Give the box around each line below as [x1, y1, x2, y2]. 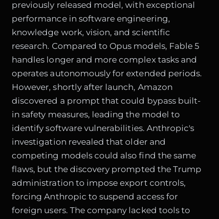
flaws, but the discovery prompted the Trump [12, 164, 202, 175]
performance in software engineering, [12, 14, 170, 24]
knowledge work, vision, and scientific [12, 27, 170, 38]
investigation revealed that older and [12, 137, 166, 147]
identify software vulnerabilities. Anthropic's [12, 123, 195, 133]
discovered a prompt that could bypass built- [12, 96, 201, 106]
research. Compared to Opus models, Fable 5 [12, 41, 200, 51]
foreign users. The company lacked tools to [12, 205, 191, 216]
